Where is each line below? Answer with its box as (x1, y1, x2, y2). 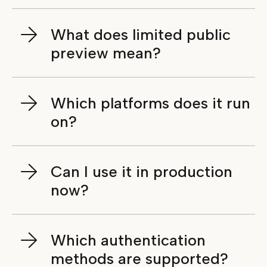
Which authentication (51, 231, 206, 250)
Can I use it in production (51, 162, 232, 182)
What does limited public (51, 25, 231, 45)
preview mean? (51, 44, 161, 63)
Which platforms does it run (51, 94, 250, 113)
